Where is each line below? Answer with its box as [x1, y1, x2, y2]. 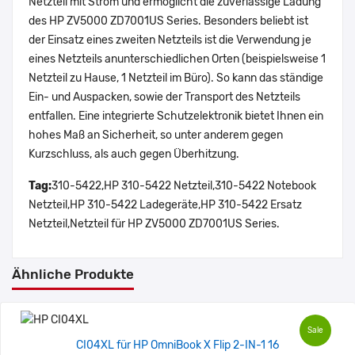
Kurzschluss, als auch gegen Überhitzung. [29, 147, 239, 162]
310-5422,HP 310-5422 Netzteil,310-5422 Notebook [52, 179, 316, 193]
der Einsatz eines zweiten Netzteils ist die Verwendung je [29, 33, 311, 48]
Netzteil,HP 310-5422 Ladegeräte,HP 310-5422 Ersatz [29, 198, 302, 212]
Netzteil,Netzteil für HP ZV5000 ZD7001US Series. [29, 217, 280, 231]
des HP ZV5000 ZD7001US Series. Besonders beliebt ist [29, 14, 308, 29]
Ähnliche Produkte [12, 266, 134, 283]
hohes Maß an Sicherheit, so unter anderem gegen [29, 128, 283, 143]
